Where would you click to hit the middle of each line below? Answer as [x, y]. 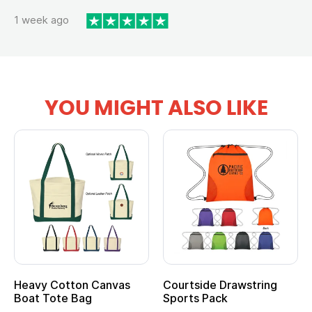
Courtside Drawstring [220, 284]
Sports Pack [195, 298]
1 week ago [41, 20]
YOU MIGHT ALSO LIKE [156, 108]
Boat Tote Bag [53, 298]
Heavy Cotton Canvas [72, 284]
